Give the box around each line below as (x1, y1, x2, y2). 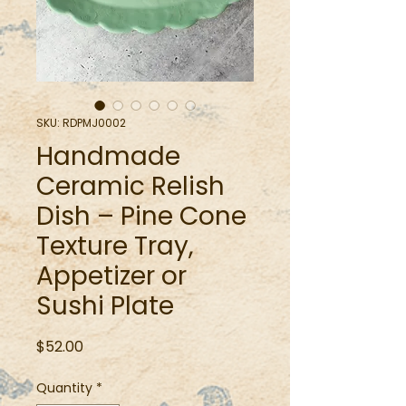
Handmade (36, 139, 180, 174)
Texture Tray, (36, 228, 194, 264)
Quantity (36, 379, 92, 397)
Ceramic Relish (36, 169, 225, 204)
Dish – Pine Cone (36, 198, 246, 234)
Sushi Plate (36, 288, 174, 324)
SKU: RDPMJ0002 (36, 115, 126, 130)
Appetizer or (36, 258, 187, 294)
